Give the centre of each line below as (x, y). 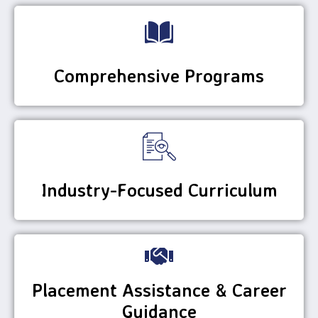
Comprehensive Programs (159, 75)
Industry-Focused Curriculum (159, 190)
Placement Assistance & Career (159, 290)
